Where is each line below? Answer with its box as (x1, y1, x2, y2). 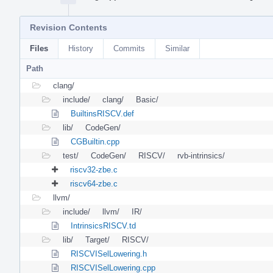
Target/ (85, 235, 110, 244)
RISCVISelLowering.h (71, 249, 147, 258)
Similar (165, 43, 190, 53)
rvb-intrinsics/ (177, 151, 225, 160)
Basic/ (136, 94, 158, 104)
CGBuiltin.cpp (71, 136, 119, 146)
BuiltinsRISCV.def (71, 108, 134, 118)
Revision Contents (30, 22, 107, 32)
